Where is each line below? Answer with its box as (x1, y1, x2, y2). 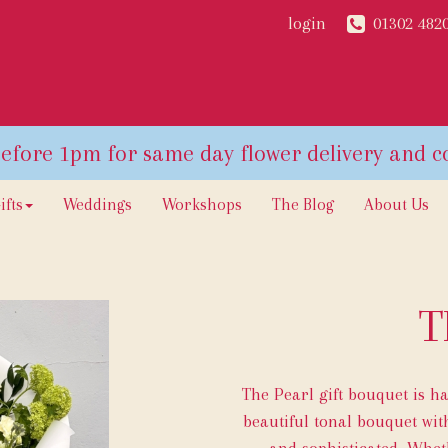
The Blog (272, 195, 334, 214)
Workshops (162, 195, 242, 214)
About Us (364, 195, 429, 214)
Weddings (63, 195, 132, 214)
